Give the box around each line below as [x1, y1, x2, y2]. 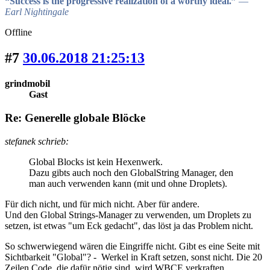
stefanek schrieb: [5, 136, 69, 146]
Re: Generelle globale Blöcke [5, 111, 145, 124]
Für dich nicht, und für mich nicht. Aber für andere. [5, 198, 199, 209]
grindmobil [5, 78, 50, 89]
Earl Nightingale [5, 7, 69, 17]
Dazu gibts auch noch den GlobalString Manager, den [29, 167, 233, 178]
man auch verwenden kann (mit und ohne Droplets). [29, 178, 227, 189]
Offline [5, 27, 32, 38]
